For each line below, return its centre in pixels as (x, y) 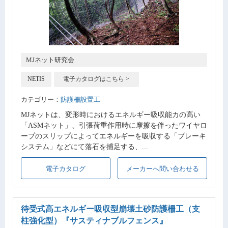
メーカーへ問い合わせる (162, 169)
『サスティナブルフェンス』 (115, 221)
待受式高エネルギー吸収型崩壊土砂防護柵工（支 (110, 209)
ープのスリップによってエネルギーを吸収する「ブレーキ (113, 136)
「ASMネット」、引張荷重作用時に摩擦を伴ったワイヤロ (114, 125)
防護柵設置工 (80, 99)
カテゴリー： (41, 99)
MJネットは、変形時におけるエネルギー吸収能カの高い (111, 115)
